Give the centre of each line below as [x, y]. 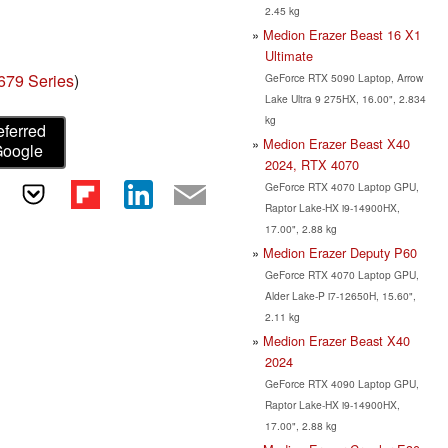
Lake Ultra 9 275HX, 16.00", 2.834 [345, 98]
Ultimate [288, 55]
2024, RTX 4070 [311, 164]
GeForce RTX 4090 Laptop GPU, [341, 383]
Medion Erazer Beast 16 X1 [342, 34]
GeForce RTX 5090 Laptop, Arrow [343, 77]
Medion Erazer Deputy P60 [340, 252]
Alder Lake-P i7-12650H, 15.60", [340, 295]
